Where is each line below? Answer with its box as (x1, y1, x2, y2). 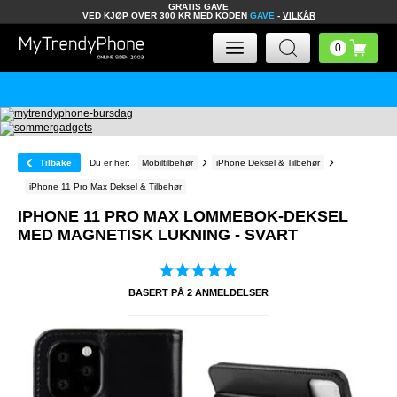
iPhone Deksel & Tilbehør (216, 158, 320, 167)
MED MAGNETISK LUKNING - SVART (18, 226, 298, 244)
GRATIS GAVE (168, 2, 229, 12)
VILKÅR (282, 11, 315, 20)
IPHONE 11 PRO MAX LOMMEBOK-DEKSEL (18, 207, 348, 225)
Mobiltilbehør (142, 158, 193, 167)
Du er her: (90, 158, 130, 167)
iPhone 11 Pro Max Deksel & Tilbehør (29, 182, 182, 191)
